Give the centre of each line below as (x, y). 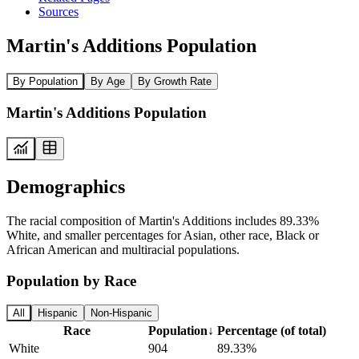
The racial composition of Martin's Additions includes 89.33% (163, 220)
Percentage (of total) (272, 331)
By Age (108, 81)
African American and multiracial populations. (123, 249)
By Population (45, 81)
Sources (58, 11)
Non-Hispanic (121, 313)
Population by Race (71, 280)
